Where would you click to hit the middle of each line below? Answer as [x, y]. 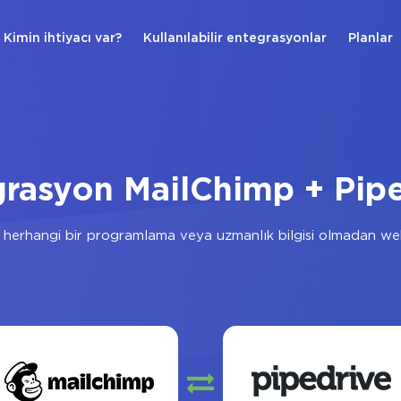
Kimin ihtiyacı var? [63, 38]
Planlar [371, 38]
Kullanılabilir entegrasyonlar [235, 38]
